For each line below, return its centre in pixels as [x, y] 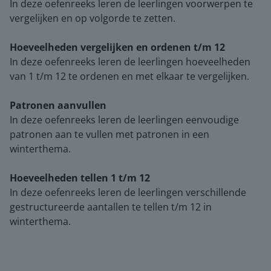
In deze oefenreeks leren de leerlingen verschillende [128, 192]
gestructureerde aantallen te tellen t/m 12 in [111, 207]
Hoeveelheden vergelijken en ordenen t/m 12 [117, 47]
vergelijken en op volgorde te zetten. [93, 18]
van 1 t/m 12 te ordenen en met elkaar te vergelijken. [129, 76]
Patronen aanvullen [58, 105]
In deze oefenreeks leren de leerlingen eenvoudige [124, 120]
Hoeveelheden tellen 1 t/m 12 [80, 178]
